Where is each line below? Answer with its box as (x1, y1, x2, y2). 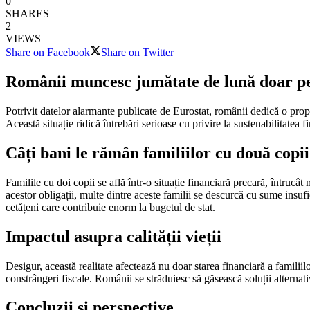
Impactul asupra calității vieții (6, 227, 221, 246)
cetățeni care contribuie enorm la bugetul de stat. (6, 201, 215, 213)
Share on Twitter (101, 46, 174, 59)
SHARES (6, 8, 49, 20)
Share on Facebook (6, 46, 90, 59)
